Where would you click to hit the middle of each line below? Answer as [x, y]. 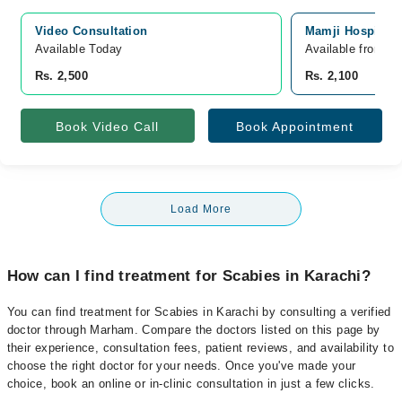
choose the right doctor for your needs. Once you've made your [181, 366]
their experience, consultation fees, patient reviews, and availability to [200, 348]
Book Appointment [295, 127]
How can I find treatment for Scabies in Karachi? [189, 276]
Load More [201, 209]
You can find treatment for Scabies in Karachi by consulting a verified [199, 312]
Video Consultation [91, 31]
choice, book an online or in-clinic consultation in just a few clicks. [191, 384]
